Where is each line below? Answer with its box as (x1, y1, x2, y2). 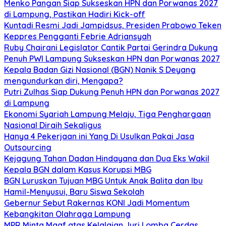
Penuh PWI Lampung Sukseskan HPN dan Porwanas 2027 (4, 53, 220, 64)
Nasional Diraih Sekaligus (4, 120, 101, 130)
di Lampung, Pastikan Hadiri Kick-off (4, 9, 145, 19)
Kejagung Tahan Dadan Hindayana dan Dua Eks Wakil (4, 153, 209, 163)
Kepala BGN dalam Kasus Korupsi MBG (4, 164, 151, 175)
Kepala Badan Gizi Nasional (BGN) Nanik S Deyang (4, 64, 196, 75)
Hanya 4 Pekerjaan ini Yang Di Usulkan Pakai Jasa (4, 131, 194, 141)
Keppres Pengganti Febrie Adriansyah (4, 31, 151, 41)
